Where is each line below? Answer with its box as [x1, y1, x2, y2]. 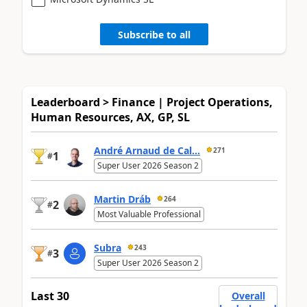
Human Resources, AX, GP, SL [31, 110, 190, 125]
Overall [231, 289, 265, 303]
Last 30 [31, 288, 69, 304]
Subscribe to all [118, 27, 191, 41]
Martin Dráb [94, 192, 151, 206]
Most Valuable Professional [97, 208, 201, 221]
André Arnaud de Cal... [94, 143, 200, 157]
